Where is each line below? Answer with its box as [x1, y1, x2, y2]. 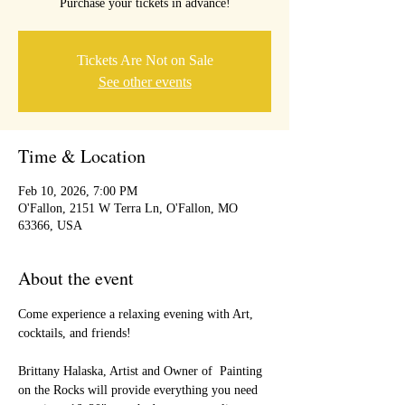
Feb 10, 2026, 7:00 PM [18, 184, 137, 198]
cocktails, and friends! [18, 326, 131, 340]
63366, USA [18, 219, 82, 232]
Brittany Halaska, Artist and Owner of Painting [18, 364, 266, 378]
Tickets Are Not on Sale [76, 52, 213, 68]
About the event [18, 266, 134, 290]
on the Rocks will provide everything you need [18, 383, 261, 397]
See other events [98, 74, 192, 89]
